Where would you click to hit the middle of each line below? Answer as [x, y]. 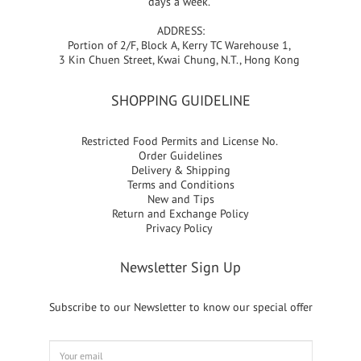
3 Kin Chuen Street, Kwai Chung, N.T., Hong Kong [180, 60]
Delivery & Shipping [180, 170]
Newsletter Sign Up [180, 267]
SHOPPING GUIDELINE [180, 100]
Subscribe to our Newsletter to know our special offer [180, 307]
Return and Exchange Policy [180, 214]
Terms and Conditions [180, 185]
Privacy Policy [180, 228]
